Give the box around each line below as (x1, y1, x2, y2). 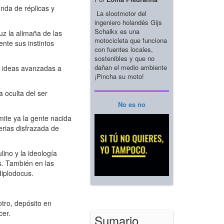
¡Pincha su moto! (94, 71, 144, 81)
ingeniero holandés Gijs (94, 17, 162, 27)
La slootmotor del (94, 8, 146, 18)
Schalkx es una (94, 26, 139, 36)
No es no (118, 99, 145, 109)
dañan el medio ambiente (94, 62, 167, 72)
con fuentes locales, (94, 44, 153, 54)
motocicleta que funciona (94, 35, 167, 45)
